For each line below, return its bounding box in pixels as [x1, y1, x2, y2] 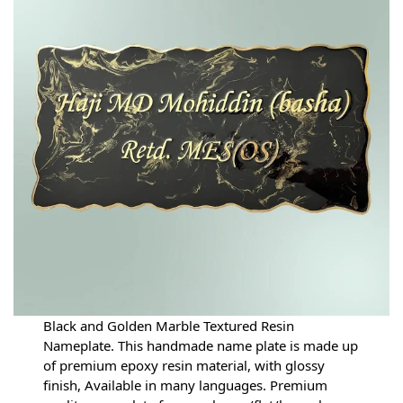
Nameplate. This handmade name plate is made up [43, 336, 359, 355]
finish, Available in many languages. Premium [43, 376, 328, 395]
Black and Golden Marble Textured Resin [43, 317, 295, 336]
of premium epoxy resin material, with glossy [43, 356, 326, 375]
